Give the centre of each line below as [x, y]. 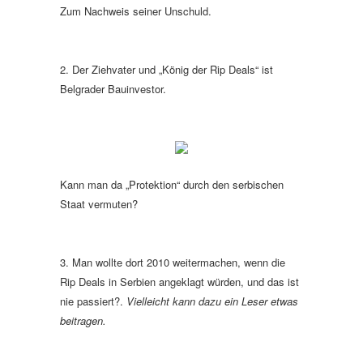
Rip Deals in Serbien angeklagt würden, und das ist [179, 282]
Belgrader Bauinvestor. [113, 89]
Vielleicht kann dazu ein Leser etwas [212, 301]
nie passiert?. [93, 301]
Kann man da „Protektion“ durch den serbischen [172, 184]
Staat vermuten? [99, 204]
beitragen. [83, 320]
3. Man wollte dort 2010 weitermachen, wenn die [173, 262]
